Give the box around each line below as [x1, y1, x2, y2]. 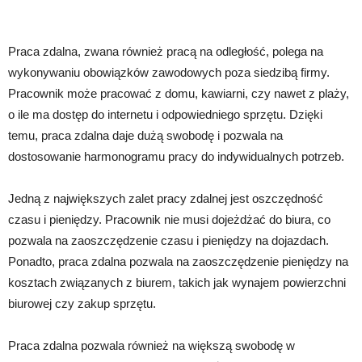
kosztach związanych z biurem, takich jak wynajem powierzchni [8, 276, 346, 290]
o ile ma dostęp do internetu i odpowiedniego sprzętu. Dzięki [8, 107, 322, 122]
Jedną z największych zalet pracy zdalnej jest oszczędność [8, 192, 323, 206]
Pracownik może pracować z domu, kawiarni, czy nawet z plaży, [8, 86, 349, 101]
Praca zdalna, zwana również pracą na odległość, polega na [8, 44, 323, 59]
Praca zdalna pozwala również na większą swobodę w [8, 339, 295, 353]
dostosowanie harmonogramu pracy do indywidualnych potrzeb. [8, 149, 344, 164]
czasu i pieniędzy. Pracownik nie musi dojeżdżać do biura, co [8, 213, 330, 227]
